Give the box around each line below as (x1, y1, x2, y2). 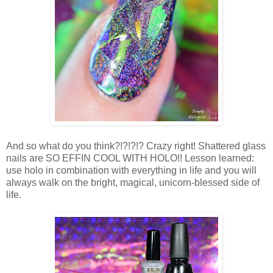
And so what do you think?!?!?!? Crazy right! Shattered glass (6, 140, 266, 151)
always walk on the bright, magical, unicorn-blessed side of (6, 177, 260, 188)
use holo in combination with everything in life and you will (6, 165, 257, 175)
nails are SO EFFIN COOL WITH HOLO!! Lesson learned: (6, 152, 254, 163)
